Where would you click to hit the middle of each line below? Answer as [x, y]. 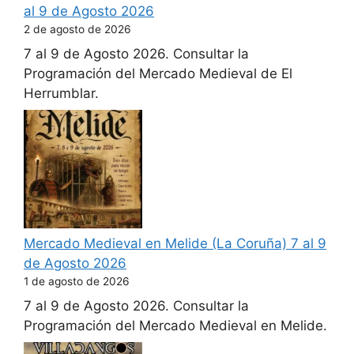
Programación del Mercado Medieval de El [158, 73]
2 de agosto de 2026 [77, 29]
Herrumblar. [61, 93]
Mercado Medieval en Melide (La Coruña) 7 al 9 [175, 243]
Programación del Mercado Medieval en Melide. [175, 325]
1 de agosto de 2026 [77, 281]
